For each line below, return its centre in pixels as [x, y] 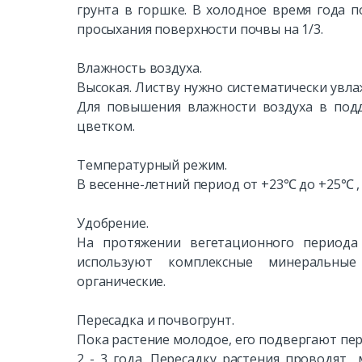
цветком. [106, 126]
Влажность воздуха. [143, 67]
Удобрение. [113, 223]
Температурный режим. [152, 164]
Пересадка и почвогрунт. [159, 320]
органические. [122, 281]
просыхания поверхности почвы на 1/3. [200, 29]
